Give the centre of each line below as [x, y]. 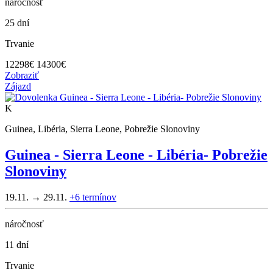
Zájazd [18, 87]
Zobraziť [22, 76]
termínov [99, 197]
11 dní [17, 244]
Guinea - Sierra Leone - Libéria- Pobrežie [136, 155]
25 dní [17, 23]
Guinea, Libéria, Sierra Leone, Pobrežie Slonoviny [102, 129]
